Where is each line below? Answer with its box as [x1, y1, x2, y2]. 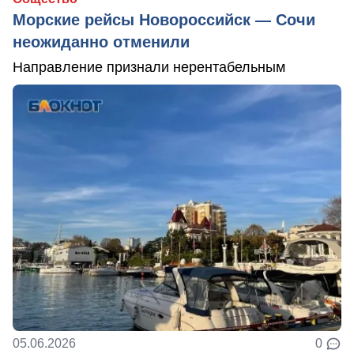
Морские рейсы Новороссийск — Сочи [13, 10, 315, 28]
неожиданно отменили [13, 32, 190, 51]
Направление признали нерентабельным [13, 58, 285, 75]
